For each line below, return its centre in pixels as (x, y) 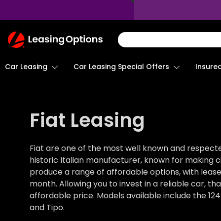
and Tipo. (47, 207)
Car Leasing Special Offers (121, 67)
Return (20, 37)
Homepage (29, 60)
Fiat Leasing (87, 120)
